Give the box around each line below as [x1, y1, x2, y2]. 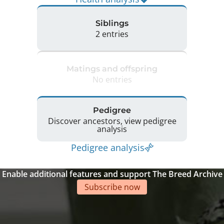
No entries [92, 73, 132, 85]
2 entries [95, 28, 128, 39]
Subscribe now [84, 181, 140, 192]
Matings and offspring [66, 63, 157, 73]
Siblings [95, 18, 128, 28]
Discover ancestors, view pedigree [47, 115, 176, 126]
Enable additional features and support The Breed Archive [1, 168, 222, 179]
